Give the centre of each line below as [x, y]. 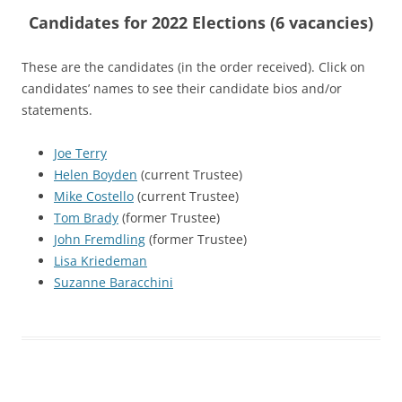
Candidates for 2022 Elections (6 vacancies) [201, 23]
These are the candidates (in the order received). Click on [193, 67]
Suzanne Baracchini [114, 283]
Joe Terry [80, 153]
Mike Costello [94, 197]
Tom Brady [86, 218]
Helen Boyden [96, 175]
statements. [57, 110]
